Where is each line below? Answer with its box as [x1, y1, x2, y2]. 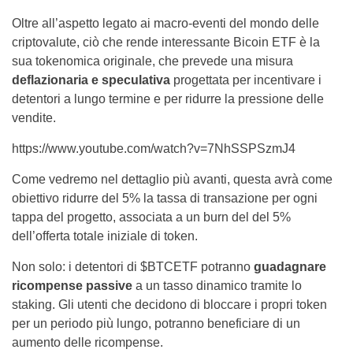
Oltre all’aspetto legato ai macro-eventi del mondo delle [12, 17, 319, 31]
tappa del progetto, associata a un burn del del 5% [12, 210, 291, 225]
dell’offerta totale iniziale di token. [12, 229, 198, 243]
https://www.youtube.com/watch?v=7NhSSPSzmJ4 [12, 142, 295, 156]
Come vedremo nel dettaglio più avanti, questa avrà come [12, 173, 333, 187]
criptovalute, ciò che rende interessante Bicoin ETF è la [12, 35, 320, 50]
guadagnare [254, 260, 326, 274]
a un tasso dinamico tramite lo [132, 279, 302, 293]
